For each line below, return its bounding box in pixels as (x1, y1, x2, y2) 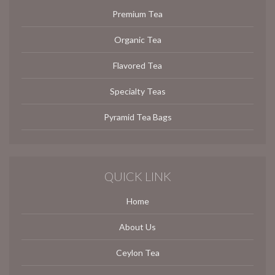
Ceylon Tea (115, 247, 160, 258)
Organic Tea (114, 34, 161, 45)
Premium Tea (112, 9, 163, 20)
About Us (119, 222, 156, 233)
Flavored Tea (113, 60, 162, 71)
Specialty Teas (109, 86, 166, 97)
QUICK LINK (104, 169, 171, 184)
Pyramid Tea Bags (103, 112, 172, 123)
